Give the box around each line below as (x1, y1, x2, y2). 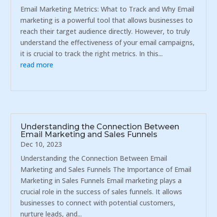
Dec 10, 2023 (20, 139, 62, 149)
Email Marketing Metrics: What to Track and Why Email (20, 4, 195, 14)
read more (20, 60, 54, 69)
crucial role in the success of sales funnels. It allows (20, 187, 183, 197)
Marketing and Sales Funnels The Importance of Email (20, 165, 192, 174)
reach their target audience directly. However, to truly (20, 26, 190, 36)
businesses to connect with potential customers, (20, 198, 176, 208)
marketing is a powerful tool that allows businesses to (20, 15, 193, 25)
